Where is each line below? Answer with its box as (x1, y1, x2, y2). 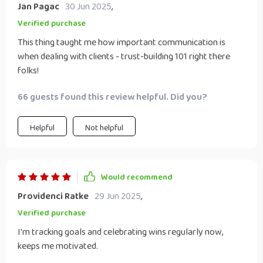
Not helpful (85, 122, 123, 134)
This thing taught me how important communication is (18, 35, 225, 50)
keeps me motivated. (18, 239, 98, 254)
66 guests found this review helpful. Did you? (18, 90, 207, 104)
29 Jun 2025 (95, 189, 141, 204)
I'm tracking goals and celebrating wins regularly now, (18, 225, 223, 240)
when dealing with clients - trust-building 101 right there (18, 49, 230, 64)
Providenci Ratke (18, 189, 89, 204)
